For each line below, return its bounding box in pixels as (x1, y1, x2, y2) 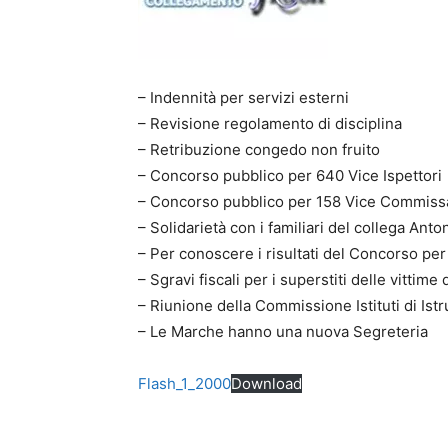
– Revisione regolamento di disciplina (138, 113, 402, 133)
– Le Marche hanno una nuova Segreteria (138, 321, 428, 341)
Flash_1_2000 (138, 373, 231, 393)
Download (231, 373, 302, 393)
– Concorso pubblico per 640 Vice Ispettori (138, 165, 442, 185)
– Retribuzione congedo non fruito (138, 139, 380, 159)
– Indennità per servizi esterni (138, 87, 349, 107)
